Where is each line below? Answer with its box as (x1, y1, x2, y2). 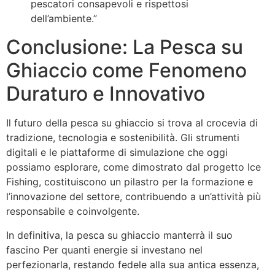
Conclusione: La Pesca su (6, 35, 243, 60)
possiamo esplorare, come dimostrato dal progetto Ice (6, 161, 261, 174)
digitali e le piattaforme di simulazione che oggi (6, 146, 228, 159)
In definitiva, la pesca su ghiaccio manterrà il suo (6, 228, 233, 241)
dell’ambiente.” (31, 12, 97, 25)
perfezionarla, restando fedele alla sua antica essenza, (6, 258, 259, 271)
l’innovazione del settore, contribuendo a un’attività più (6, 190, 261, 203)
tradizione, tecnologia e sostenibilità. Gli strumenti (6, 131, 239, 144)
